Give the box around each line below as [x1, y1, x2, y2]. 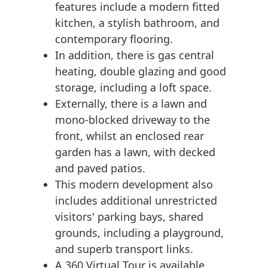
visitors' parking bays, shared [55, 209, 203, 224]
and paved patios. [55, 161, 145, 176]
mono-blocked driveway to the [55, 112, 210, 127]
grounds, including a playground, [55, 226, 224, 240]
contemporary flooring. [55, 32, 173, 47]
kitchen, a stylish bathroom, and [55, 16, 220, 31]
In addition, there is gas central [55, 48, 214, 63]
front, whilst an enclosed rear [55, 129, 204, 144]
